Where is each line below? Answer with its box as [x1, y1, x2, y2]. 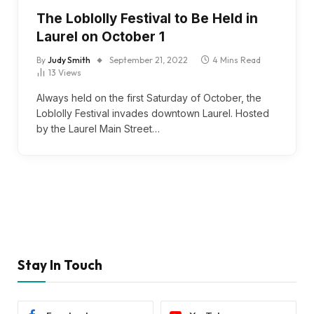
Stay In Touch [18, 256, 102, 273]
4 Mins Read [212, 54, 261, 65]
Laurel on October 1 [36, 28, 165, 45]
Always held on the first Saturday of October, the [36, 91, 261, 104]
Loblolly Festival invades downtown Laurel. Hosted [36, 107, 269, 119]
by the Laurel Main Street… [36, 122, 160, 135]
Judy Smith [48, 54, 90, 65]
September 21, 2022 [109, 54, 188, 65]
